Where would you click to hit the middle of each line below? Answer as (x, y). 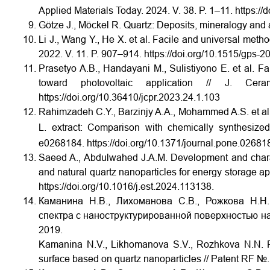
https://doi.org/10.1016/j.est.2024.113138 (125, 186)
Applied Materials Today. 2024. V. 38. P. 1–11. (137, 10)
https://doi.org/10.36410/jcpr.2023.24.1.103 (129, 97)
